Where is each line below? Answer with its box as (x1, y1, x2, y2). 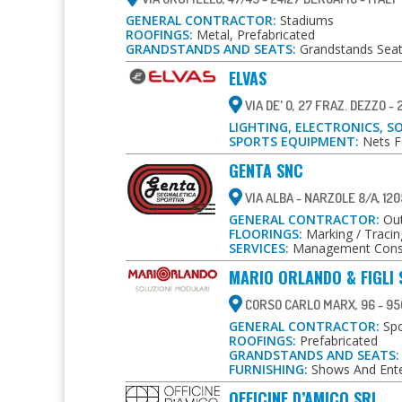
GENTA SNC (229, 158, 303, 182)
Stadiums (276, 11, 334, 29)
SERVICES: (229, 239, 289, 257)
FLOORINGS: (229, 224, 302, 242)
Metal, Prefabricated (193, 25, 315, 43)
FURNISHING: (229, 360, 308, 378)
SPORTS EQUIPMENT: (229, 132, 359, 150)
